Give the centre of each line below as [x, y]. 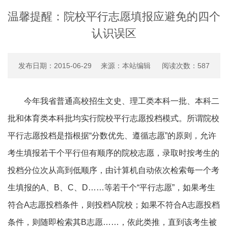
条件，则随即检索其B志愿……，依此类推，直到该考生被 [112, 222]
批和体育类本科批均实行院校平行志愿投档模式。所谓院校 [113, 118]
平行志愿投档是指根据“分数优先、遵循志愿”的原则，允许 [112, 135]
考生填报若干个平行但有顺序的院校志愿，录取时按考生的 [113, 153]
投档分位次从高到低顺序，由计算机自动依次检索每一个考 [113, 170]
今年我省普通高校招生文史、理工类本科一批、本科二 [122, 101]
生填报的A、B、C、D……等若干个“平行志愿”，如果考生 [111, 187]
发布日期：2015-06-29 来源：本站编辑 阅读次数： [108, 65]
